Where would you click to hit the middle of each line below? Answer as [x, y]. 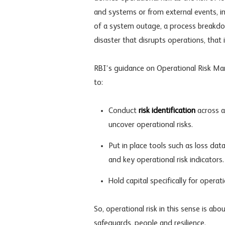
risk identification [167, 111]
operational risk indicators [179, 160]
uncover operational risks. [150, 125]
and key [122, 160]
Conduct [123, 111]
